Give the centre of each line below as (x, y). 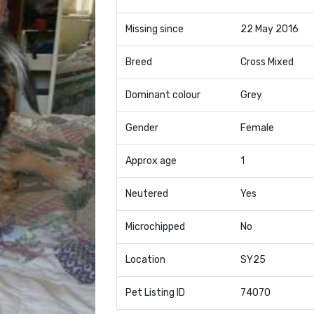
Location (145, 260)
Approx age (151, 161)
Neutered (146, 194)
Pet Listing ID (155, 293)
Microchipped (155, 227)
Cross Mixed (267, 62)
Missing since (154, 29)
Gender (142, 128)
